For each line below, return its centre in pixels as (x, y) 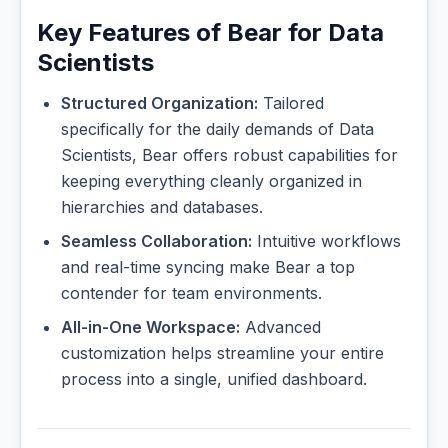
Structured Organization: (159, 103)
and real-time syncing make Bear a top (208, 267)
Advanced (280, 327)
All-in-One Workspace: (150, 327)
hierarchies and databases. (162, 207)
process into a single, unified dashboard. (214, 379)
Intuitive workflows (326, 241)
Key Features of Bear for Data (210, 33)
